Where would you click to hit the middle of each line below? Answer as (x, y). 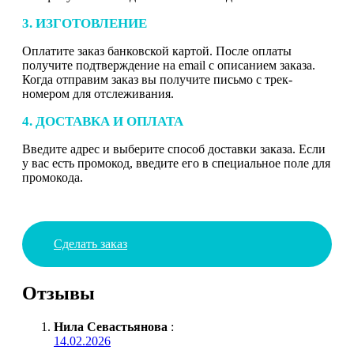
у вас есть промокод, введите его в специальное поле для (176, 163)
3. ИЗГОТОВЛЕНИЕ (85, 23)
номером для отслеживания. (98, 93)
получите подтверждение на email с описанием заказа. (169, 65)
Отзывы (58, 293)
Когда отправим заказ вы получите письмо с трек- (157, 79)
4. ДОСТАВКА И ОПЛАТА (103, 121)
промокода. (53, 177)
